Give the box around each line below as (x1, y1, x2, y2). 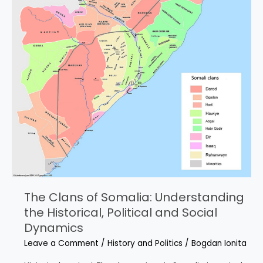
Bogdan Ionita (191, 237, 247, 249)
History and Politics (107, 237, 183, 249)
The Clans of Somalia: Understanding (23, 188, 244, 205)
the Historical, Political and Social (23, 204, 217, 221)
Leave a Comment (23, 237, 99, 249)
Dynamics (23, 219, 83, 236)
